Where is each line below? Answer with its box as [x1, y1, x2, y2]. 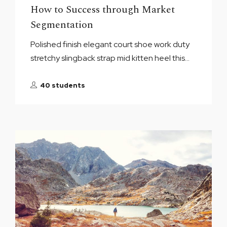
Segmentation [30, 17, 94, 32]
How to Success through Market [30, 2, 175, 17]
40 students [40, 81, 86, 90]
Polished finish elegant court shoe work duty [30, 39, 190, 50]
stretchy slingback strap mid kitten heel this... [30, 53, 190, 63]
